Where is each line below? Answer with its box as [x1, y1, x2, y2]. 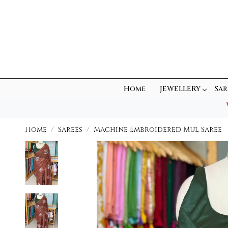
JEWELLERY [160, 84, 201, 94]
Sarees [58, 124, 82, 134]
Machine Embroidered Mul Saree [93, 124, 222, 134]
